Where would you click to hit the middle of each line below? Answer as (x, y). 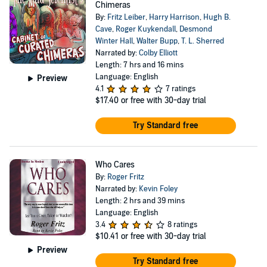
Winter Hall (114, 41)
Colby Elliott (158, 53)
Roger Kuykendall (145, 29)
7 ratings (180, 89)
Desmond (195, 29)
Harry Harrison (174, 17)
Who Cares (115, 165)
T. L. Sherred (202, 41)
